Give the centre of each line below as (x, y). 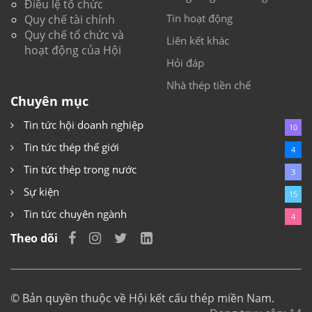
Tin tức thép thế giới (70, 147)
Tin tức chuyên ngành (74, 214)
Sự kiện (40, 192)
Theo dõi (34, 239)
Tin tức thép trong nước (79, 170)
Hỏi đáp (185, 63)
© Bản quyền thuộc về (70, 298)
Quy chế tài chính (70, 20)
